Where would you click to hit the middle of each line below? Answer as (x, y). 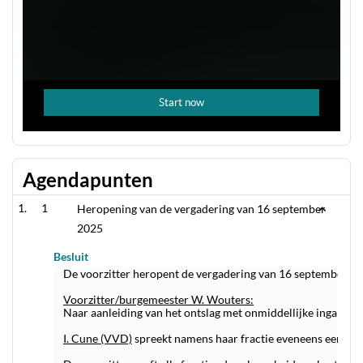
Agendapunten (88, 179)
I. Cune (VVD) (98, 338)
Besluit (71, 256)
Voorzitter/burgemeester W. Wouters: (158, 299)
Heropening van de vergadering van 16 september (202, 209)
